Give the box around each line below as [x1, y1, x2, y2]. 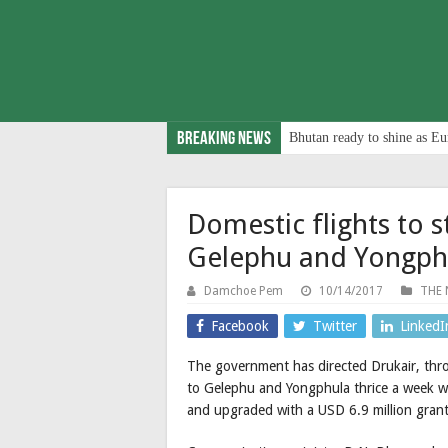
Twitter [313, 317, 357, 334]
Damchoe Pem [204, 283, 283, 298]
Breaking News [177, 129, 271, 149]
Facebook [211, 317, 269, 334]
